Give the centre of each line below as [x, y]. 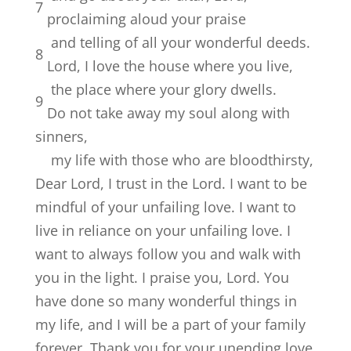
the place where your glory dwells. [163, 89]
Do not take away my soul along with [168, 112]
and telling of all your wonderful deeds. [180, 42]
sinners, [61, 136]
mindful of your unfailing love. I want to [165, 206]
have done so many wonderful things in [166, 300]
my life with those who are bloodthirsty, [182, 159]
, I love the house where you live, [185, 65]
